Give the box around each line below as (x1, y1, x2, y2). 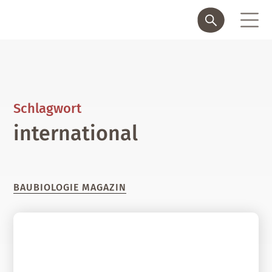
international (13, 121, 138, 146)
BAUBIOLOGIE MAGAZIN (13, 182, 127, 193)
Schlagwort (13, 100, 82, 117)
